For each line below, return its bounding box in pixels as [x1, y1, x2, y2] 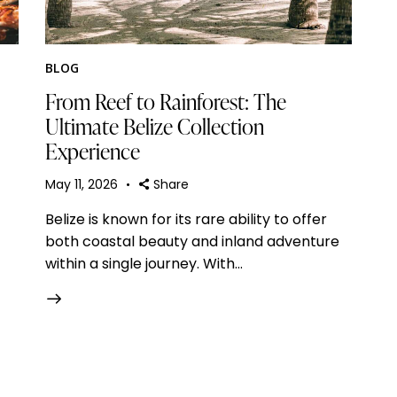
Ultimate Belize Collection [44, 112, 264, 141]
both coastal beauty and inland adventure [44, 230, 339, 252]
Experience [44, 136, 140, 166]
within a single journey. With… [44, 253, 243, 274]
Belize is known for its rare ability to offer [44, 208, 327, 230]
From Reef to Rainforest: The [44, 87, 286, 116]
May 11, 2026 [44, 175, 118, 193]
